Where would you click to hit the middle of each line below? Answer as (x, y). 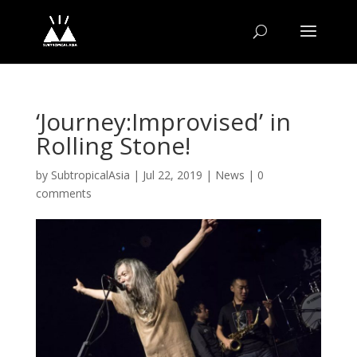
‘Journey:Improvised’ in (163, 122)
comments (63, 193)
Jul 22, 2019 (172, 175)
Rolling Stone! (113, 145)
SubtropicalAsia (90, 175)
